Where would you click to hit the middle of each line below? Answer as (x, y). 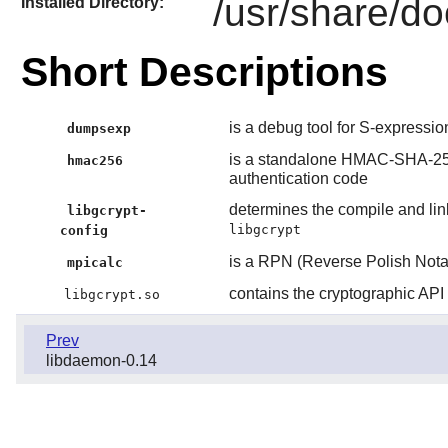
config (83, 231)
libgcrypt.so (111, 295)
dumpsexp (99, 129)
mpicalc (95, 263)
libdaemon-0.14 (101, 361)
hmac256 (95, 161)
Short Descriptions (204, 72)
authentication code (298, 179)
